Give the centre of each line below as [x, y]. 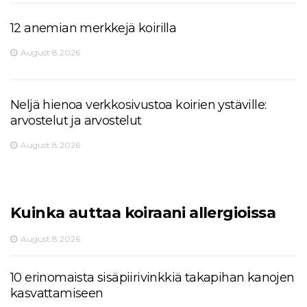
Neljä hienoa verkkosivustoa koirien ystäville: [138, 105]
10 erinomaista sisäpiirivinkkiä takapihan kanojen [152, 277]
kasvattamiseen [57, 293]
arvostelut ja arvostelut [76, 120]
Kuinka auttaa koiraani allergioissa [143, 212]
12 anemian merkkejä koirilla [94, 28]
